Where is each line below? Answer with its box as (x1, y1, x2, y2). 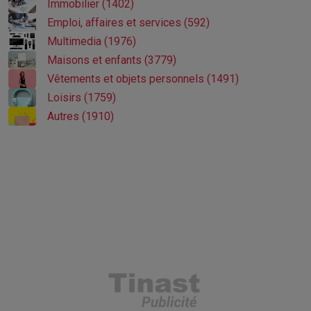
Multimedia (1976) (47, 34, 136, 48)
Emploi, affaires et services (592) (47, 15, 210, 29)
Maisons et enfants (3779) (47, 53, 176, 67)
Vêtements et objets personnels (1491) (47, 72, 239, 85)
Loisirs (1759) (47, 90, 116, 104)
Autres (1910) (47, 109, 114, 123)
